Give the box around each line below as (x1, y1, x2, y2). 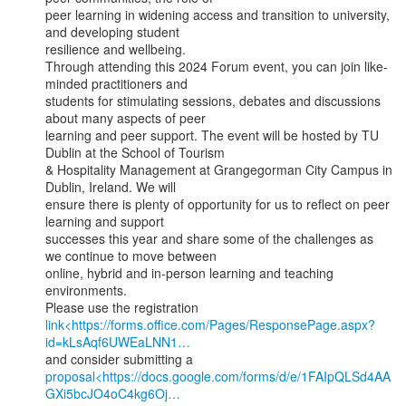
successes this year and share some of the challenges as (45, 229, 373, 247)
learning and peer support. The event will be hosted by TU (45, 126, 379, 144)
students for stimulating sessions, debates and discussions (45, 92, 381, 110)
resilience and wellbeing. (45, 40, 186, 58)
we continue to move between (45, 246, 217, 265)
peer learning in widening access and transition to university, (45, 5, 390, 24)
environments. (45, 281, 127, 299)
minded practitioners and (45, 74, 188, 92)
